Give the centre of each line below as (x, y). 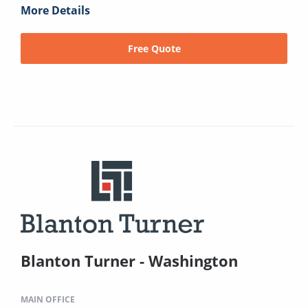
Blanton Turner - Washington (129, 261)
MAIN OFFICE (48, 300)
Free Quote (154, 49)
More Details (55, 11)
